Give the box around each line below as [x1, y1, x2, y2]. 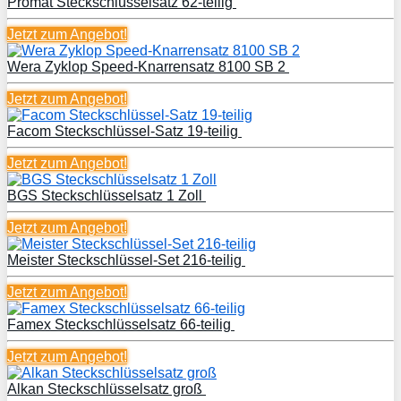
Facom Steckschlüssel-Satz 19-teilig [7, 123, 242, 139]
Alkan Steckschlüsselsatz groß [7, 380, 206, 397]
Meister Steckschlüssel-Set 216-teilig [7, 252, 245, 268]
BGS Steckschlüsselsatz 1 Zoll [7, 187, 206, 203]
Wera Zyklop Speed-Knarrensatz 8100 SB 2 [7, 58, 289, 74]
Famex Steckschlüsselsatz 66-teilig [7, 316, 235, 332]
